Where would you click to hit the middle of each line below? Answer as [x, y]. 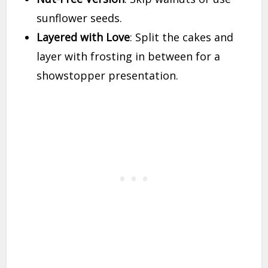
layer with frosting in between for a [129, 57]
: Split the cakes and [182, 37]
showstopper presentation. [108, 76]
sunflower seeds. [80, 18]
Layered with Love [83, 37]
